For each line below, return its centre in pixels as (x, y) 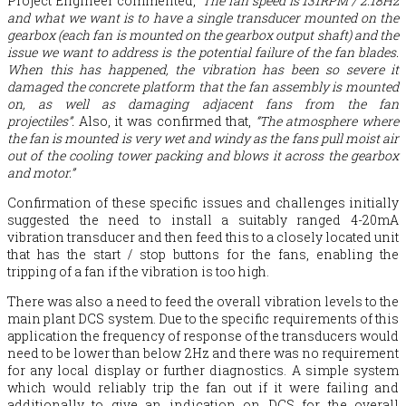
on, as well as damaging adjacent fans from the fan (203, 103)
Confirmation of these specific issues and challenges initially (203, 202)
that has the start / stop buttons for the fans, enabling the (203, 254)
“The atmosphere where (327, 121)
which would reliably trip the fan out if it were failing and (203, 387)
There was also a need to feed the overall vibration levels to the (203, 301)
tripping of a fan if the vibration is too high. (138, 271)
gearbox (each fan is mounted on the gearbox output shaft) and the (203, 34)
